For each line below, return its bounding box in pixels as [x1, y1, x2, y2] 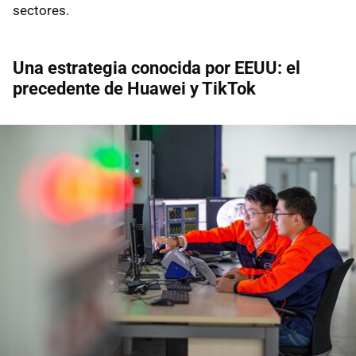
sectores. [13, 2, 69, 18]
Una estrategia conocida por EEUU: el [13, 57, 300, 78]
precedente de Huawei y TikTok [13, 78, 256, 99]
